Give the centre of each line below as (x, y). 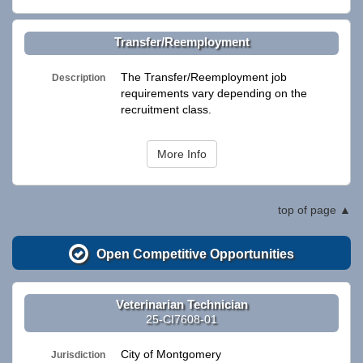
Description (79, 77)
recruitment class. (166, 110)
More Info (181, 154)
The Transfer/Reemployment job (204, 77)
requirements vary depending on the (214, 94)
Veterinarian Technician (181, 304)
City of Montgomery (171, 354)
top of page (307, 210)
